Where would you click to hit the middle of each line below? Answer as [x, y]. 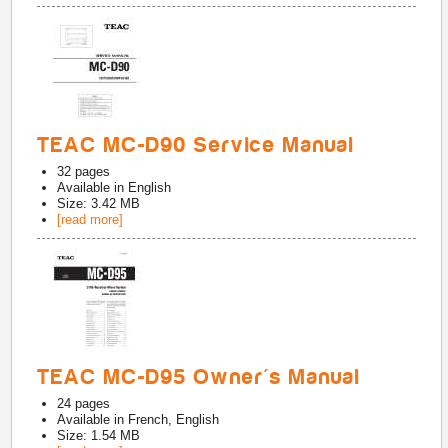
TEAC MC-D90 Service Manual [196, 145]
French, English [174, 419]
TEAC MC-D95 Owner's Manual [199, 377]
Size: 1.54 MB [99, 435]
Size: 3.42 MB [99, 203]
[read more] [90, 219]
